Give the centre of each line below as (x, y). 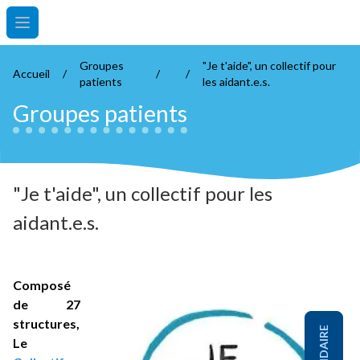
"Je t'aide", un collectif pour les (143, 194)
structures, (46, 324)
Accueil (31, 74)
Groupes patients (100, 113)
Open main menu (67, 31)
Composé (42, 285)
